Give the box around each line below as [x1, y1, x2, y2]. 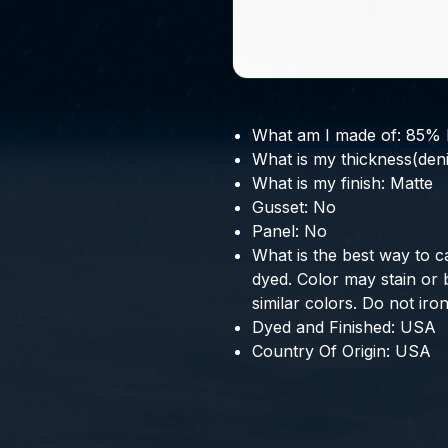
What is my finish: [252, 173, 385, 194]
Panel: [252, 221, 299, 242]
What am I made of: [252, 125, 401, 146]
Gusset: [252, 197, 308, 218]
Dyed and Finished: [252, 317, 395, 338]
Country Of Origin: [252, 341, 390, 362]
